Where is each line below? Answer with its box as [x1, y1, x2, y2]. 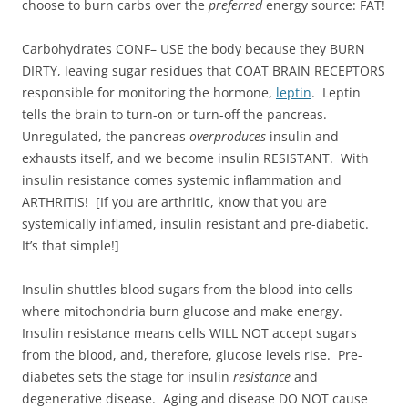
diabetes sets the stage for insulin [22, 367, 233, 385]
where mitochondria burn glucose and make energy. [22, 301, 346, 320]
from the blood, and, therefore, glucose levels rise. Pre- [22, 345, 362, 363]
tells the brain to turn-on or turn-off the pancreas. [22, 105, 331, 123]
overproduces [189, 127, 266, 145]
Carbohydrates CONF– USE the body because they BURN [22, 39, 365, 57]
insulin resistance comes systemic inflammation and [22, 170, 342, 189]
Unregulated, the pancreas [22, 127, 189, 145]
